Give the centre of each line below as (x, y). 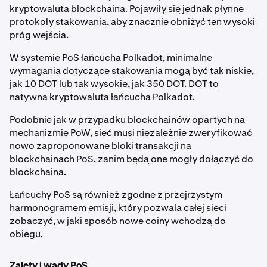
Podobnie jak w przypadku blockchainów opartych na (127, 119)
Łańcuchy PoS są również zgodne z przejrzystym (116, 194)
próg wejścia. (39, 35)
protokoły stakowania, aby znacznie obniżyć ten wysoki (132, 21)
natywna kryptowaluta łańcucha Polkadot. (102, 97)
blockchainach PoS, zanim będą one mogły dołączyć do (131, 159)
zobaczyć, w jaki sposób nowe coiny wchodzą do (118, 221)
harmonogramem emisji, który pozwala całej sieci (118, 207)
